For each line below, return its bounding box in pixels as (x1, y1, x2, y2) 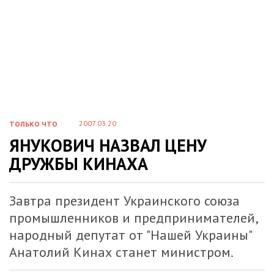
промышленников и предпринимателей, (9, 209, 257, 226)
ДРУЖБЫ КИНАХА (9, 152, 148, 175)
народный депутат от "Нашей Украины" (9, 226, 251, 243)
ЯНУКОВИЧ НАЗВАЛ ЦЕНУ (9, 134, 207, 157)
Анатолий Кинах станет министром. (9, 243, 234, 261)
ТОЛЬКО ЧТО (9, 119, 57, 128)
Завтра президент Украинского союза (9, 192, 240, 209)
